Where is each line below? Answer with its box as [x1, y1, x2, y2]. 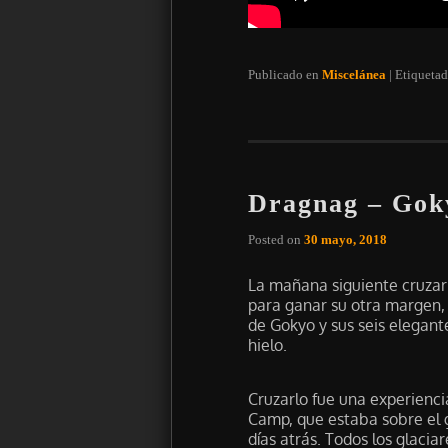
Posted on [247, 232, 304, 248]
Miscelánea [321, 67, 386, 83]
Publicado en [247, 67, 319, 83]
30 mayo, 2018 [303, 232, 387, 248]
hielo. [247, 335, 287, 356]
